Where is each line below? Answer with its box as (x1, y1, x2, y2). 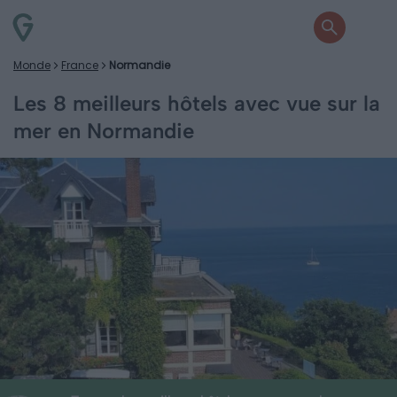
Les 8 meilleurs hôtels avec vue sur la (13, 90, 380, 116)
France (61, 58, 98, 73)
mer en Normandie (13, 118, 194, 144)
